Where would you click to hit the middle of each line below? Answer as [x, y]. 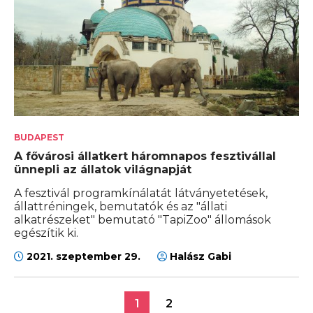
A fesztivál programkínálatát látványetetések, [141, 194]
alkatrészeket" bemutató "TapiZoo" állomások [143, 220]
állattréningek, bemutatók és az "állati [121, 207]
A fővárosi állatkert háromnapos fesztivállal [145, 156]
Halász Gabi [199, 257]
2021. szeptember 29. [83, 257]
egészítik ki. [46, 233]
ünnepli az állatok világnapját [103, 170]
